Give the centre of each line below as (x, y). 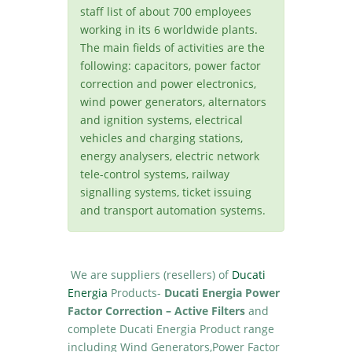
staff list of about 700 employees (166, 11)
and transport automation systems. (173, 210)
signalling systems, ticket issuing (166, 192)
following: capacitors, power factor (171, 66)
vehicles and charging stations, (162, 138)
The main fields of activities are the (173, 48)
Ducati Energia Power (222, 293)
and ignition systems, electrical (162, 120)
